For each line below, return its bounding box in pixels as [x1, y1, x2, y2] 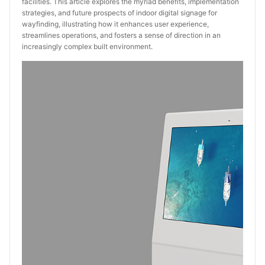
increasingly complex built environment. [22, 42, 153, 51]
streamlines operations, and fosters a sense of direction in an [22, 31, 221, 40]
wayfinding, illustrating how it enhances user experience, [22, 20, 209, 28]
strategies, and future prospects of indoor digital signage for [22, 8, 217, 17]
